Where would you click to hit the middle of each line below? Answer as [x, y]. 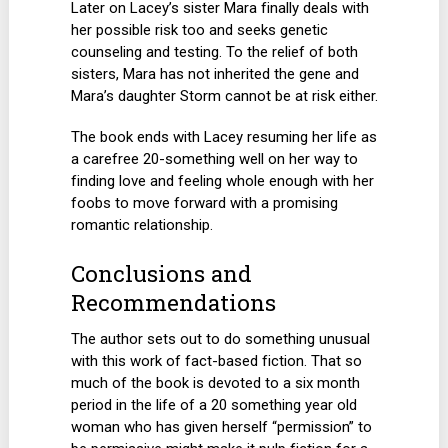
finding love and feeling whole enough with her [223, 181]
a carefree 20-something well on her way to [215, 159]
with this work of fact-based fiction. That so [217, 360]
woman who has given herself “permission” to [222, 426]
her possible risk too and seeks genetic [200, 29]
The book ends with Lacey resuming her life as [224, 137]
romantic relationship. [142, 225]
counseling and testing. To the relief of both [215, 51]
